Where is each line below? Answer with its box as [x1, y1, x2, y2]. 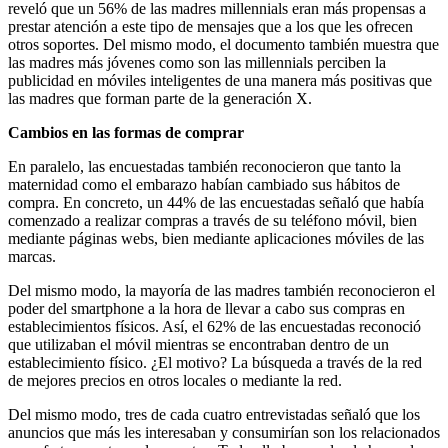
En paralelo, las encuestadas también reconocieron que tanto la [8, 157, 401, 175]
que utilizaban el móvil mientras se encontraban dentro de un [8, 335, 389, 353]
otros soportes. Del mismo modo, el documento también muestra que [8, 35, 439, 53]
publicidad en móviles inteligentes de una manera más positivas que [8, 71, 432, 89]
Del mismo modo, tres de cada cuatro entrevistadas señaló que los [8, 405, 420, 423]
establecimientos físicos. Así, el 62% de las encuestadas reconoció [8, 317, 421, 335]
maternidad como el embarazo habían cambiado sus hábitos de [8, 175, 400, 193]
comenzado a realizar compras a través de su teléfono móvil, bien [8, 211, 417, 229]
